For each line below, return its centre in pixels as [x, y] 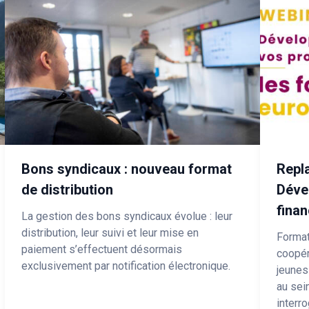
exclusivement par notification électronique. [126, 266]
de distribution [68, 189]
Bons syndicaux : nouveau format [127, 169]
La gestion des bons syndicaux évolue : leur [127, 216]
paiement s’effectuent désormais [102, 249]
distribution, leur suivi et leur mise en [110, 232]
